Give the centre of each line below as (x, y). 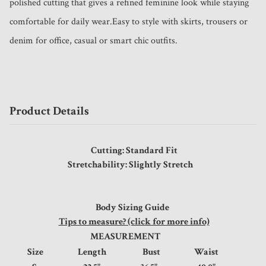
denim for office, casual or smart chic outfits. (94, 41)
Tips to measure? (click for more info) (134, 222)
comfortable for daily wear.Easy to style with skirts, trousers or (129, 22)
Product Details (49, 111)
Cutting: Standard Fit (134, 151)
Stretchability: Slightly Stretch (133, 165)
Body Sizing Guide (133, 208)
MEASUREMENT (126, 237)
